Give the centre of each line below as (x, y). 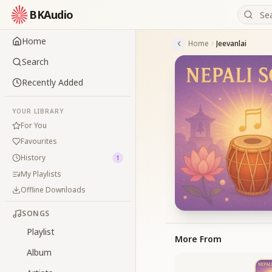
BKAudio (51, 15)
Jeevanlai (231, 43)
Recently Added (53, 82)
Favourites (39, 141)
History (33, 158)
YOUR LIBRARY (38, 111)
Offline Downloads (53, 190)
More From (198, 239)
